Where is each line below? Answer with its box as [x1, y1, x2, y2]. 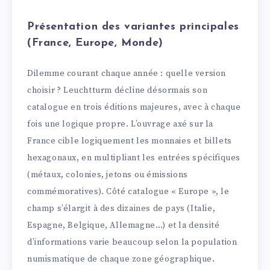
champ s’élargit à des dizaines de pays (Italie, [27, 202, 216, 214]
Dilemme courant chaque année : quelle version [27, 67, 227, 79]
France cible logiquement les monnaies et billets [27, 135, 232, 146]
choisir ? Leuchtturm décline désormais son [27, 84, 208, 96]
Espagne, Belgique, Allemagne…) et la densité [27, 219, 220, 231]
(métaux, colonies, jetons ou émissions [27, 169, 188, 180]
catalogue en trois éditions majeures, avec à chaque [27, 101, 241, 113]
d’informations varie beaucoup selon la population [27, 236, 237, 248]
